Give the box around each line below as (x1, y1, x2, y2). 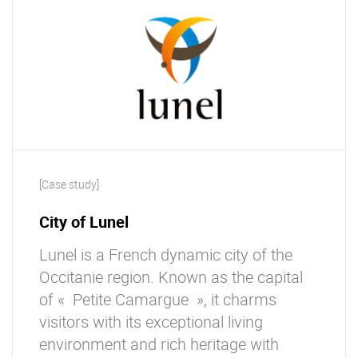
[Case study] (39, 177, 99, 192)
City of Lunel (39, 211, 129, 233)
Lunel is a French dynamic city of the (39, 244, 292, 265)
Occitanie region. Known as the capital (39, 266, 303, 288)
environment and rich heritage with (39, 333, 279, 355)
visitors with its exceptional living (39, 311, 263, 332)
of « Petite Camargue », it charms (39, 288, 276, 310)
